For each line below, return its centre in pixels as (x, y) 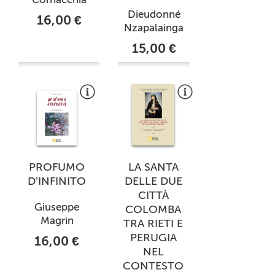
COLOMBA (153, 210)
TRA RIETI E (153, 224)
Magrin (57, 221)
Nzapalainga (154, 28)
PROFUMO (57, 167)
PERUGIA (153, 238)
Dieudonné (154, 14)
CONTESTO (153, 266)
